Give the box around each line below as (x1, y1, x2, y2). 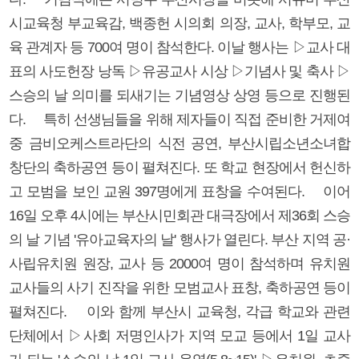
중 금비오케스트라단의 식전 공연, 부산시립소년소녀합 (9, 135, 350, 151)
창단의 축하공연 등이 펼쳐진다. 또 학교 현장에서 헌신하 (9, 159, 350, 175)
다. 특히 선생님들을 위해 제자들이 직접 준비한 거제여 (9, 111, 350, 127)
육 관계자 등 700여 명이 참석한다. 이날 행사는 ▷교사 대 (9, 38, 350, 55)
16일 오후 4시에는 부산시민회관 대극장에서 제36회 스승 (9, 207, 350, 224)
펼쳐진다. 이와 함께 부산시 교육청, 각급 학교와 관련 (9, 303, 350, 320)
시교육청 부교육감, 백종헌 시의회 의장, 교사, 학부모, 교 (9, 14, 350, 31)
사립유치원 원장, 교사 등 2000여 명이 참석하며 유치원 (9, 255, 350, 272)
